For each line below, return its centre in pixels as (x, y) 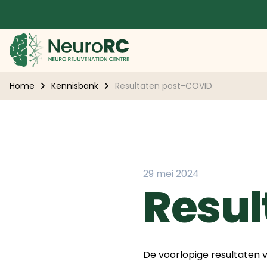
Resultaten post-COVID (164, 86)
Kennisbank (75, 86)
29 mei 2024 (171, 174)
